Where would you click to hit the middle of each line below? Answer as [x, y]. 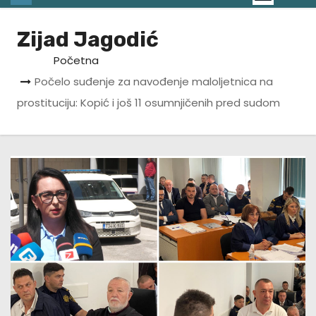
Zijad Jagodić [88, 40]
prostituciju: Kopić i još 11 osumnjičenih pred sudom [148, 103]
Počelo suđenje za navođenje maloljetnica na [154, 82]
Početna [76, 61]
